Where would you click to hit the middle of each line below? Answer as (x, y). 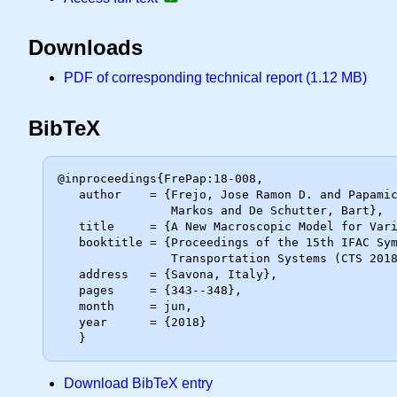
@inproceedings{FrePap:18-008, (160, 179)
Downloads (86, 48)
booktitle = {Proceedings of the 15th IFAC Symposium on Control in (68, 243)
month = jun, (68, 307)
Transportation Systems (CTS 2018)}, (114, 259)
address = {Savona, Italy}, (68, 275)
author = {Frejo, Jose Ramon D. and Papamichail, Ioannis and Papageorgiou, (68, 195)
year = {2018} (68, 323)
